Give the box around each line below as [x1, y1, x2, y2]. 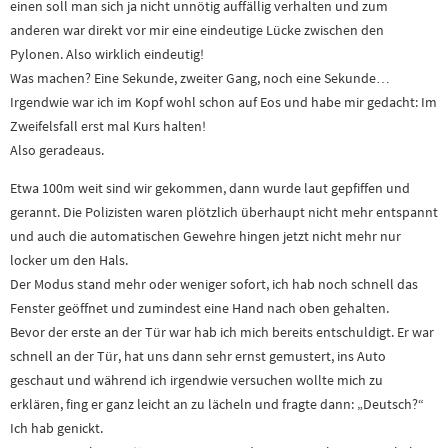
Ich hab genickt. [10, 419, 103, 438]
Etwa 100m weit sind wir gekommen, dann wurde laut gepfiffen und [10, 179, 410, 198]
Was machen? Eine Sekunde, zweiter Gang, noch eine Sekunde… [10, 69, 390, 87]
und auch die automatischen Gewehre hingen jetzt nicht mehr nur [10, 227, 401, 246]
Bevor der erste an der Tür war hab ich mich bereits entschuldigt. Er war [10, 323, 434, 342]
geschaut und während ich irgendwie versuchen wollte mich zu [10, 371, 383, 390]
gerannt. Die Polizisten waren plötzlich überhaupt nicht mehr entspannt [10, 203, 438, 222]
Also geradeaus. [10, 141, 104, 159]
